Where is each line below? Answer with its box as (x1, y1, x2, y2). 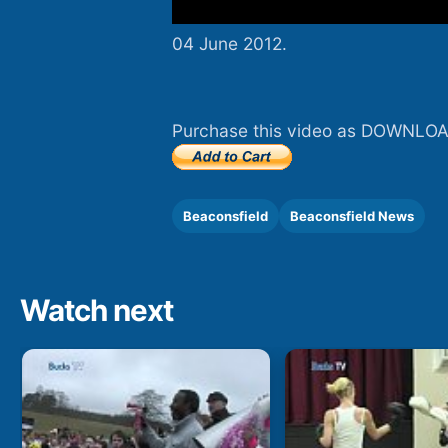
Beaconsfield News (290, 207, 414, 224)
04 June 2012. (172, 33, 287, 55)
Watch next (20, 291, 173, 328)
